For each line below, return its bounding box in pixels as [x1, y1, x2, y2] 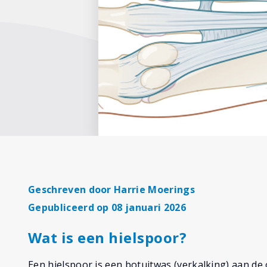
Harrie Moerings [114, 183, 195, 196]
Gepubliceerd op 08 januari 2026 [28, 201, 186, 214]
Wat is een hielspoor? [28, 228, 187, 247]
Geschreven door [28, 183, 114, 196]
